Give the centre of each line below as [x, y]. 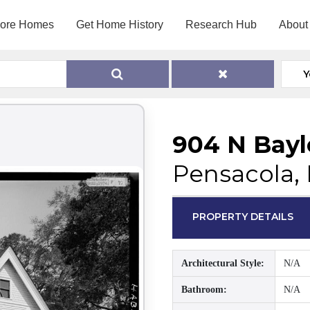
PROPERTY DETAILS [243, 217]
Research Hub [221, 25]
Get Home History [119, 25]
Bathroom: [204, 290]
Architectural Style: [223, 263]
